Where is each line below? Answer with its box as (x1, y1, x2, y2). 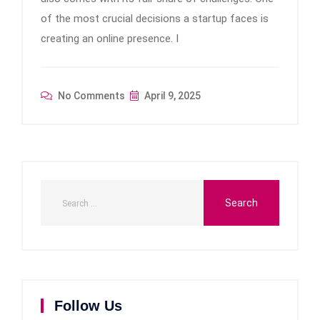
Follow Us (54, 298, 122, 314)
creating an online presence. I (41, 32, 179, 46)
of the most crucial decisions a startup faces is (41, 12, 269, 26)
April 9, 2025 (142, 90, 201, 102)
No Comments (56, 90, 125, 102)
